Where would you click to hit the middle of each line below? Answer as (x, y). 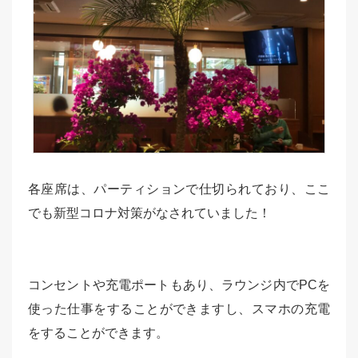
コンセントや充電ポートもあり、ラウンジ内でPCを (179, 284)
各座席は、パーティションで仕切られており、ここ (179, 189)
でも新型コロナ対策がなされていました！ (149, 213)
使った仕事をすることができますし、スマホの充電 (179, 308)
